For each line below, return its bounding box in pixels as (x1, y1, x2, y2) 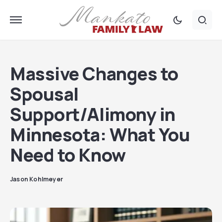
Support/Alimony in (10, 102, 175, 126)
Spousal (10, 82, 79, 106)
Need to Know (10, 143, 126, 167)
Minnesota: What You (10, 122, 190, 147)
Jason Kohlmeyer (10, 175, 63, 183)
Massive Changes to (10, 61, 178, 86)
